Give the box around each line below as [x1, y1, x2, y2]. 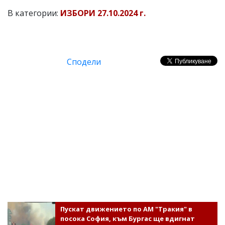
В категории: [8, 8, 60, 19]
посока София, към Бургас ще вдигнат [60, 214, 195, 223]
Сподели [67, 56, 101, 68]
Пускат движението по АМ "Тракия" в [60, 204, 192, 214]
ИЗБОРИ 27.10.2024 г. [60, 8, 146, 19]
